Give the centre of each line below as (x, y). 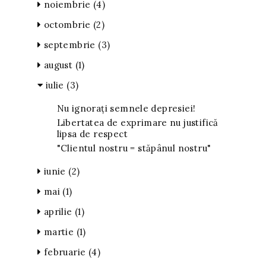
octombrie (67, 24)
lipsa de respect (92, 134)
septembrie (70, 45)
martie (59, 232)
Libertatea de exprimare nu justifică (137, 122)
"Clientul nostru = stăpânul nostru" (134, 148)
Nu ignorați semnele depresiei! (126, 108)
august (58, 65)
